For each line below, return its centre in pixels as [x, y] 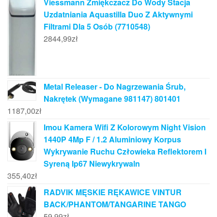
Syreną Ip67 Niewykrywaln [92, 163]
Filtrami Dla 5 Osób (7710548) [97, 27]
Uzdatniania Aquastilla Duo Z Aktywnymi [118, 15]
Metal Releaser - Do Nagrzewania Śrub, [115, 86]
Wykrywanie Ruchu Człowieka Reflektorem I [125, 151]
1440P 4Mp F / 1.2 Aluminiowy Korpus [112, 139]
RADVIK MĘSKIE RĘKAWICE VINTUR [113, 192]
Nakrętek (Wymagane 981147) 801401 [112, 98]
